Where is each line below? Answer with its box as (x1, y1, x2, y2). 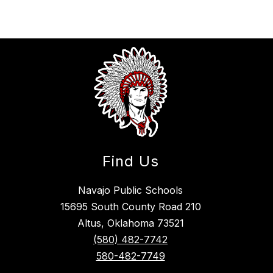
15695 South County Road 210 (60, 200, 201, 213)
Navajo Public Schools (78, 184, 183, 197)
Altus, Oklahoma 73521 (77, 217, 184, 230)
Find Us (102, 152, 159, 171)
